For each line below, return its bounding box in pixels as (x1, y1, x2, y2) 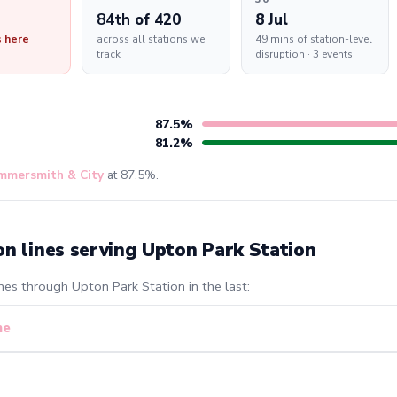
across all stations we (96, 32, 205, 47)
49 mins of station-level (255, 32, 373, 47)
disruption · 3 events (255, 47, 354, 62)
